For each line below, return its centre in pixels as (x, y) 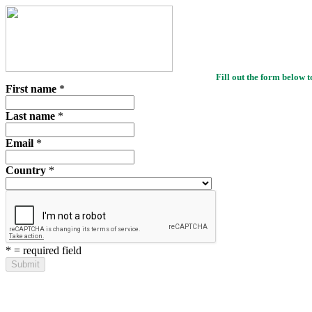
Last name (32, 116)
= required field (48, 250)
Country (27, 170)
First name (32, 89)
